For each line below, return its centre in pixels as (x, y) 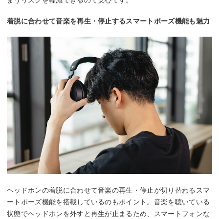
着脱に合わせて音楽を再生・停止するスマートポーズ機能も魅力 (109, 21)
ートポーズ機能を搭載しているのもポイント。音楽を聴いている (109, 202)
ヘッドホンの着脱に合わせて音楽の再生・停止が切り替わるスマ (109, 190)
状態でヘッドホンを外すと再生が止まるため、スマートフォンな (109, 214)
